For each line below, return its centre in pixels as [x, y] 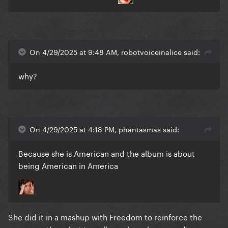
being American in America [68, 165]
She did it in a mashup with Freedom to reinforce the [105, 216]
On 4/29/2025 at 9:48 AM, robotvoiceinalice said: [115, 51]
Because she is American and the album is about [107, 152]
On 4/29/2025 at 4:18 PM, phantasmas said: [104, 129]
